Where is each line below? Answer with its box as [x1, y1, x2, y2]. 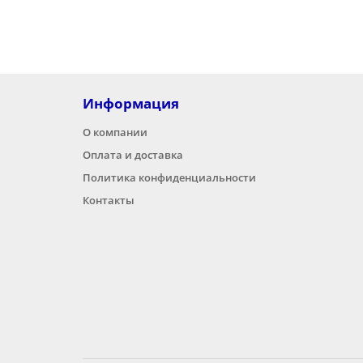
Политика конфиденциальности [83, 170, 256, 185]
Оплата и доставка [83, 147, 183, 162]
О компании [83, 125, 147, 139]
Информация [83, 94, 179, 113]
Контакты [83, 193, 135, 207]
